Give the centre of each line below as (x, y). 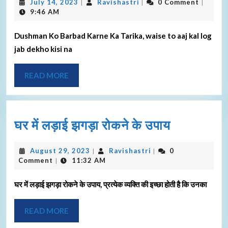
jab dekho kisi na (43, 49)
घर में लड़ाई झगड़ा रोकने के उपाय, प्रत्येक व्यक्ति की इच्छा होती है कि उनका (113, 184)
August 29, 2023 (60, 150)
